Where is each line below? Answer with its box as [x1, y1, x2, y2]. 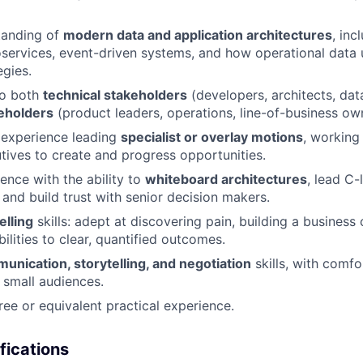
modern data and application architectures [63, 27, 332, 43]
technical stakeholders [43, 87, 187, 103]
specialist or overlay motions [121, 129, 303, 145]
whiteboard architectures [145, 171, 307, 187]
